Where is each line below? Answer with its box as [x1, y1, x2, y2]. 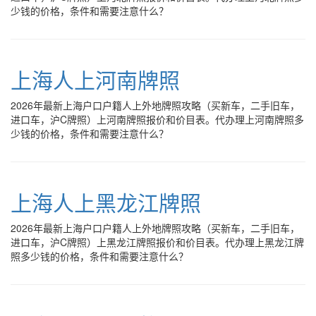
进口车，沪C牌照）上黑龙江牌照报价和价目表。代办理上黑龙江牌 [11, 235, 304, 249]
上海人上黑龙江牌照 [11, 187, 201, 217]
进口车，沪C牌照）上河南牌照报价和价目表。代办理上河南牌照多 [11, 112, 304, 126]
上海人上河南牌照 [11, 64, 180, 95]
